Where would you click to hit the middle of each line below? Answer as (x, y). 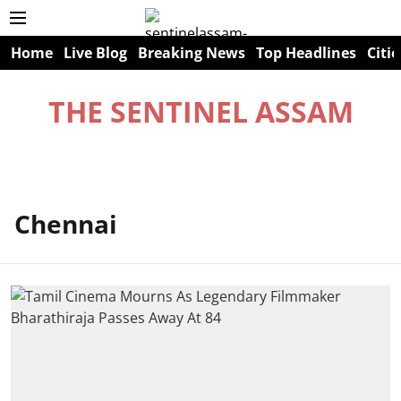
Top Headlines (306, 53)
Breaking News (192, 53)
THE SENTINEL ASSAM (200, 111)
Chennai (66, 224)
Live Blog (95, 53)
